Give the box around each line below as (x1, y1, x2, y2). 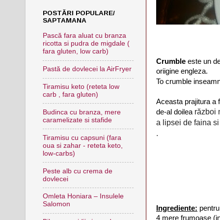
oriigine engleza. (156, 67, 210, 75)
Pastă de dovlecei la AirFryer (43, 65, 132, 73)
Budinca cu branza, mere (43, 108, 121, 116)
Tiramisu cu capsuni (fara (43, 134, 121, 141)
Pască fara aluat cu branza (43, 32, 126, 40)
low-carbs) (43, 149, 75, 157)
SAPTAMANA (43, 17, 86, 24)
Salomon (43, 200, 70, 208)
